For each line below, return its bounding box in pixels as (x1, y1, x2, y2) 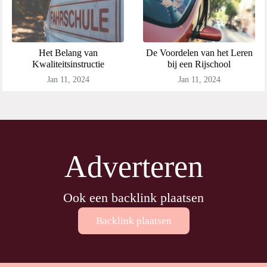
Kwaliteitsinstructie (32, 59, 104, 69)
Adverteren (64, 150, 203, 184)
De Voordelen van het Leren (145, 48, 253, 58)
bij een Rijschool (167, 59, 231, 69)
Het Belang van (38, 48, 98, 58)
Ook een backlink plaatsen (63, 190, 204, 205)
